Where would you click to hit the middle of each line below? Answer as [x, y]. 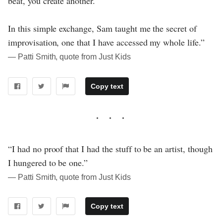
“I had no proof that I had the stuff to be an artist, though [110, 148]
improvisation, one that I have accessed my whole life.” [106, 42]
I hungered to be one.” [48, 162]
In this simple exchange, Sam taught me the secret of [102, 28]
